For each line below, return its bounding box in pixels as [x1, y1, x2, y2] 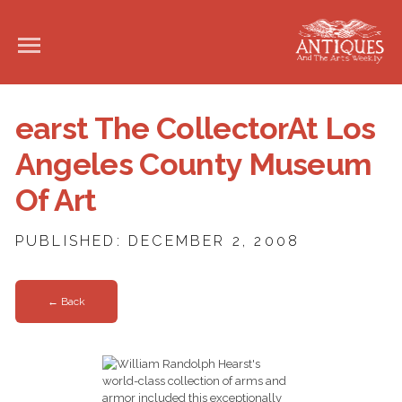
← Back [47, 295, 85, 309]
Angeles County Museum [14, 146, 372, 182]
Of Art [14, 182, 97, 218]
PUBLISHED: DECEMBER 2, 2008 [14, 232, 301, 249]
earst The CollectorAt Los [14, 110, 376, 146]
